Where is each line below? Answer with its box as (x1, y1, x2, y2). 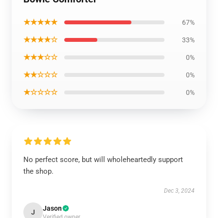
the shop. (23, 167, 54, 176)
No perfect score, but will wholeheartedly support (23, 155, 183, 164)
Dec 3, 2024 (164, 187, 195, 194)
